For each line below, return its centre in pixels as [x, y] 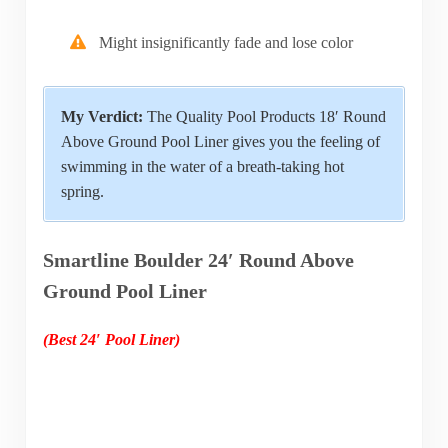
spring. [82, 191]
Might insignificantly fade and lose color [226, 42]
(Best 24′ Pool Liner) [111, 339]
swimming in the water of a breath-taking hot [202, 166]
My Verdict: [101, 116]
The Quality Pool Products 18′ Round [264, 116]
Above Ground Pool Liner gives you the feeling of [220, 141]
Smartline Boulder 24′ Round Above [198, 260]
